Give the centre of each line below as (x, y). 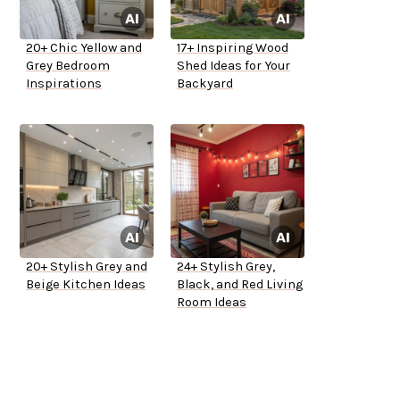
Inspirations (64, 84)
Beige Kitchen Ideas (86, 285)
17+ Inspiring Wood (233, 48)
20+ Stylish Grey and (87, 267)
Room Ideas (212, 303)
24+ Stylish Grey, (226, 267)
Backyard (205, 84)
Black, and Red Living (240, 285)
